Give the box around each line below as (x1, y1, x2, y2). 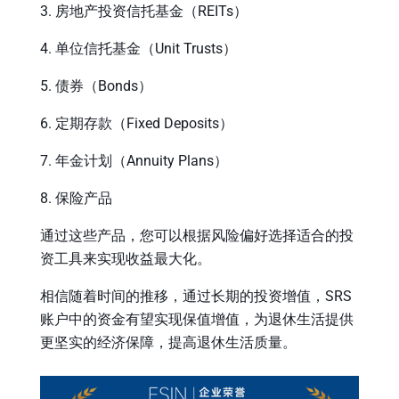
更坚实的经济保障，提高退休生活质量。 (40, 333, 297, 351)
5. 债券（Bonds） (40, 77, 152, 94)
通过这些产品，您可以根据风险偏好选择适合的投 (40, 226, 354, 244)
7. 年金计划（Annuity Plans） (40, 151, 228, 169)
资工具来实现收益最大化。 (40, 249, 211, 267)
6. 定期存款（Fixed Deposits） (40, 114, 233, 132)
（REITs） (183, 2, 248, 20)
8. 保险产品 (40, 189, 112, 207)
